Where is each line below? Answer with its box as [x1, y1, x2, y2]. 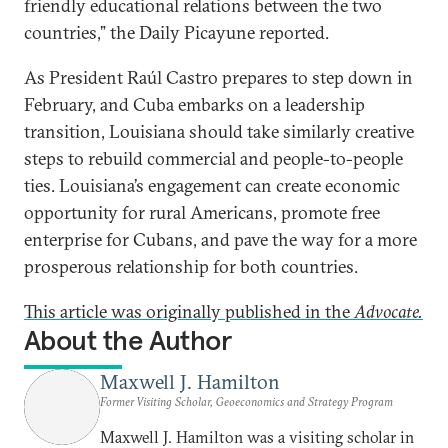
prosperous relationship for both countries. [24, 255, 358, 278]
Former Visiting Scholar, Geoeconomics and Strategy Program [100, 394, 393, 409]
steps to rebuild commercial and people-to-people [24, 147, 403, 170]
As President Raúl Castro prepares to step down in [24, 66, 413, 89]
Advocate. [354, 300, 423, 323]
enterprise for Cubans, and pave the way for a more [24, 228, 417, 251]
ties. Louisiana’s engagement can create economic [24, 174, 400, 197]
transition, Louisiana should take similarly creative [24, 120, 414, 143]
